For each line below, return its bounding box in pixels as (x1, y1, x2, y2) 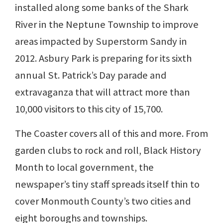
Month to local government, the (15, 160, 154, 174)
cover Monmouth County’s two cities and (15, 194, 191, 208)
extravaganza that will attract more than (15, 85, 190, 99)
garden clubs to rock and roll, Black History (15, 143, 201, 157)
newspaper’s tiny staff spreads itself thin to (15, 177, 200, 191)
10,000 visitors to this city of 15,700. (15, 102, 163, 115)
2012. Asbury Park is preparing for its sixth (15, 51, 192, 65)
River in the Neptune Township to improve (15, 17, 199, 31)
